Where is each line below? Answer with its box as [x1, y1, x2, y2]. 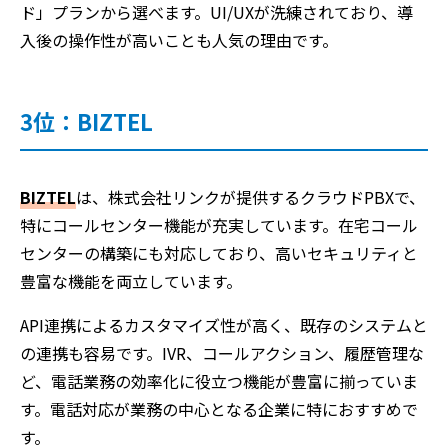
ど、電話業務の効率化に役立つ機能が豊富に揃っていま [20, 368, 418, 393]
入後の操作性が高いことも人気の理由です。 [20, 27, 338, 52]
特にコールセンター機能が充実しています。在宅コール [20, 212, 418, 237]
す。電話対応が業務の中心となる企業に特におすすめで [20, 396, 418, 421]
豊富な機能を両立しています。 [20, 268, 242, 293]
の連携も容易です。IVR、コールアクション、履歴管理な [20, 340, 424, 365]
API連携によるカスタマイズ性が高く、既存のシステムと [20, 312, 428, 337]
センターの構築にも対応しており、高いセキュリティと [20, 240, 418, 265]
